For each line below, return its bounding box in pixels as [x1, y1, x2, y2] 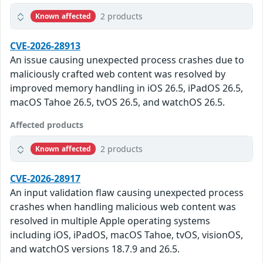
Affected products [10, 119, 83, 131]
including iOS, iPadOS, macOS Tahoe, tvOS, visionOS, [10, 228, 243, 242]
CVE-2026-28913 [10, 39, 80, 53]
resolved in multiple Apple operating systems [10, 214, 210, 228]
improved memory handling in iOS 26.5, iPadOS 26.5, [10, 82, 243, 95]
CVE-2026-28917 [10, 172, 80, 186]
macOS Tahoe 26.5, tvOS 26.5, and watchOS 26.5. [10, 96, 225, 109]
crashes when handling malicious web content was [10, 200, 236, 214]
